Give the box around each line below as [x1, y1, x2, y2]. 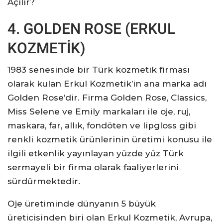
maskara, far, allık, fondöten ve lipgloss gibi [7, 120, 196, 130]
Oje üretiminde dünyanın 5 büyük [7, 199, 156, 209]
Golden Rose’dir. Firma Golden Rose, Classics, [7, 93, 207, 103]
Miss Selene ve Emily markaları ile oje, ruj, [7, 107, 190, 116]
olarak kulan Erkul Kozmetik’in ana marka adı [7, 79, 207, 89]
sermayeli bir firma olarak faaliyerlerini [7, 162, 179, 172]
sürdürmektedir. [7, 176, 80, 186]
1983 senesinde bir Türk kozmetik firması [7, 65, 190, 75]
